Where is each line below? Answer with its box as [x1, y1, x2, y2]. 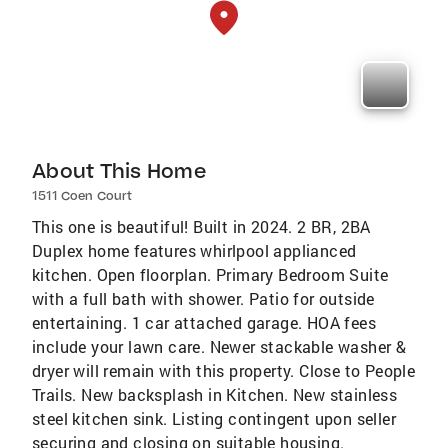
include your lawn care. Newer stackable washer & [32, 336, 407, 358]
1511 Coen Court [32, 188, 132, 204]
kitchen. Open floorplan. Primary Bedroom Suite [32, 264, 389, 286]
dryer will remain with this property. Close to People [32, 360, 416, 382]
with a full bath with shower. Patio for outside [32, 288, 375, 310]
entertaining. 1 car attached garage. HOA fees [32, 312, 376, 334]
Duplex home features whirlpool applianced [32, 240, 357, 262]
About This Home [32, 158, 206, 184]
